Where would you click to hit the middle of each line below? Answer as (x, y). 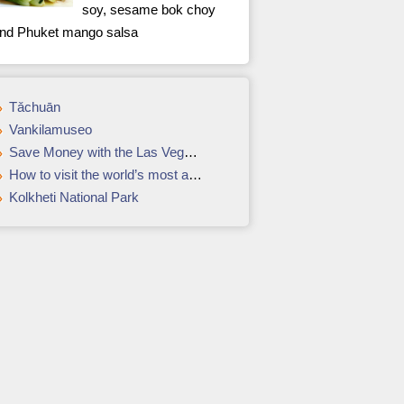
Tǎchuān (35, 107)
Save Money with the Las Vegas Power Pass (96, 152)
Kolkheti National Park (74, 197)
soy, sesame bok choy (149, 9)
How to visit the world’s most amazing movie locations (99, 174)
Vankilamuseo (50, 129)
